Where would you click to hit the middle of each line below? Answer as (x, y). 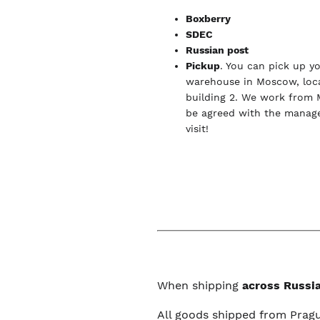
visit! (197, 129)
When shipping (200, 285)
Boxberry (209, 19)
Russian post (217, 50)
